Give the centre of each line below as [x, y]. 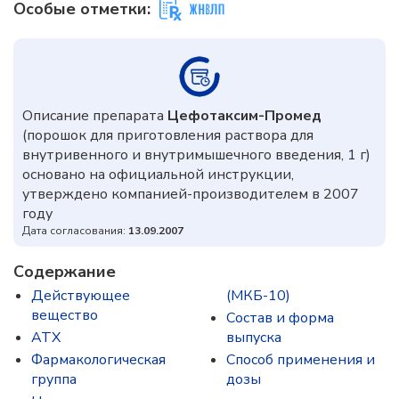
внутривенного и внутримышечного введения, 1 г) [196, 155]
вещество [65, 315]
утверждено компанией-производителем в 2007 [191, 194]
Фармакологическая [98, 360]
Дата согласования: [75, 231]
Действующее [81, 296]
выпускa [254, 338]
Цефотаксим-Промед [244, 116]
